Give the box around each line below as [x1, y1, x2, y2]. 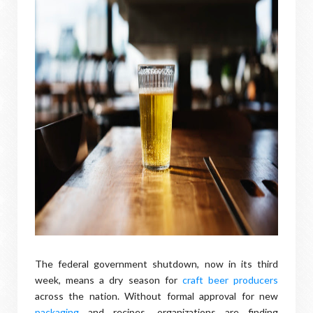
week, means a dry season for [35, 274, 182, 286]
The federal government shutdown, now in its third [35, 258, 278, 270]
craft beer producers [182, 274, 278, 286]
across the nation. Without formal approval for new [35, 290, 278, 302]
